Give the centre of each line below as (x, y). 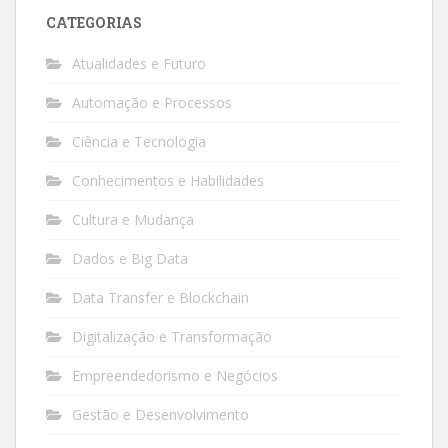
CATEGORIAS (94, 22)
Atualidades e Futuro (139, 63)
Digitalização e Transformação (172, 336)
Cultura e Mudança (133, 219)
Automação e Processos (152, 102)
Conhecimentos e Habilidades (168, 180)
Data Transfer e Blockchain (160, 297)
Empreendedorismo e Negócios (175, 375)
